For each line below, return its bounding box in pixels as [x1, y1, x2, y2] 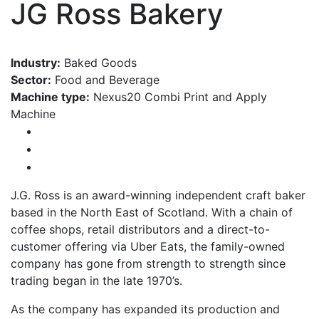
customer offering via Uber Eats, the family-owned [11, 239, 285, 253]
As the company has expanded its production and [11, 301, 280, 316]
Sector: [11, 73, 51, 87]
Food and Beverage [51, 73, 159, 87]
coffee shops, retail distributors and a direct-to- [11, 221, 270, 236]
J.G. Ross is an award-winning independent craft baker [11, 187, 305, 202]
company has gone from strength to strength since [11, 256, 286, 271]
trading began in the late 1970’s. [11, 273, 182, 288]
